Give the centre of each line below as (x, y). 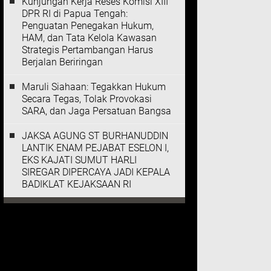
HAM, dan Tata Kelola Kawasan (89, 38)
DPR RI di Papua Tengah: (75, 14)
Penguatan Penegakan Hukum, (88, 26)
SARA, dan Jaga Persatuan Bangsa (96, 111)
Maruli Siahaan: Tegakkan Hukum (94, 87)
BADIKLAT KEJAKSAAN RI (77, 184)
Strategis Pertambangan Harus (87, 50)
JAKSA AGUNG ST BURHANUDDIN (95, 136)
